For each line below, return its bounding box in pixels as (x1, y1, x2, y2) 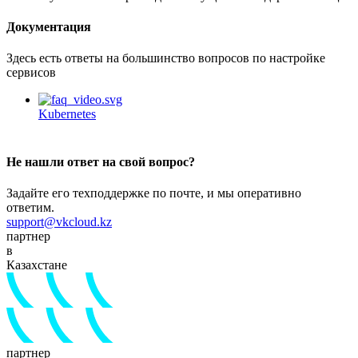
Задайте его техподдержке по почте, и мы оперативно (6, 185, 301, 200)
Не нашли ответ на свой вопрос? (6, 154, 195, 169)
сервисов (6, 66, 56, 80)
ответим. (6, 200, 54, 214)
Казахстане (6, 257, 67, 272)
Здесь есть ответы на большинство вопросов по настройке (6, 51, 325, 66)
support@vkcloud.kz (6, 214, 112, 229)
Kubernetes (38, 107, 96, 121)
